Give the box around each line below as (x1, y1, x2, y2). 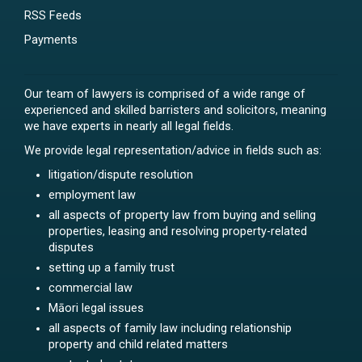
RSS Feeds (24, 9, 82, 23)
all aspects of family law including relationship (48, 322, 292, 336)
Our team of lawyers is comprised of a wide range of (24, 87, 305, 102)
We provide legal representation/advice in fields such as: (24, 144, 322, 158)
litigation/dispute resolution (48, 168, 193, 183)
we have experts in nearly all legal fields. (24, 120, 234, 134)
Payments (24, 33, 78, 48)
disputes (48, 241, 94, 255)
